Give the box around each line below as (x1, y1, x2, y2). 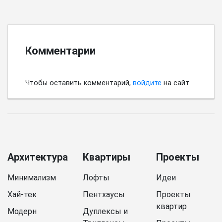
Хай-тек (7, 189, 37, 199)
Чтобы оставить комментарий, (25, 78, 133, 87)
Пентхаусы (83, 189, 125, 199)
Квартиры (83, 151, 130, 163)
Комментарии (25, 44, 96, 57)
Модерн (7, 206, 37, 216)
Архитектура (7, 151, 68, 163)
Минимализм (7, 172, 56, 182)
